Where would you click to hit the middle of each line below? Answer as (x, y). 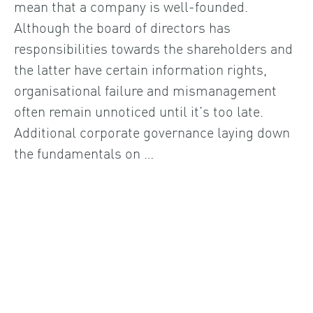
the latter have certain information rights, (140, 68)
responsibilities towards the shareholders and (153, 47)
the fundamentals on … (84, 152)
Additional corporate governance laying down (152, 131)
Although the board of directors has (122, 26)
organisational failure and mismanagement (145, 89)
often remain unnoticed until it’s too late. (139, 110)
